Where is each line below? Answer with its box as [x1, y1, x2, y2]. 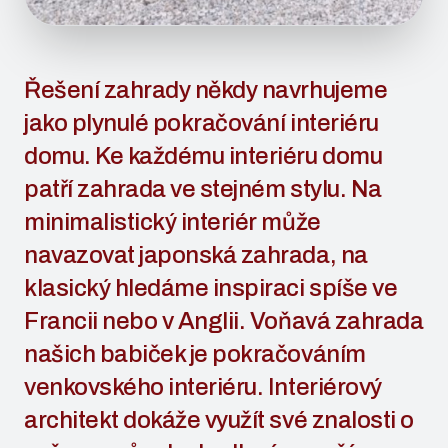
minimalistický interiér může [24, 209, 321, 235]
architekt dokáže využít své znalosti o [24, 407, 414, 433]
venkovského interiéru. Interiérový [24, 374, 382, 400]
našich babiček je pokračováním [24, 341, 366, 367]
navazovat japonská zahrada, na [24, 242, 368, 268]
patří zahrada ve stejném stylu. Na [24, 176, 382, 202]
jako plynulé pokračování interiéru [24, 110, 379, 136]
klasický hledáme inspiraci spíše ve [24, 275, 398, 301]
